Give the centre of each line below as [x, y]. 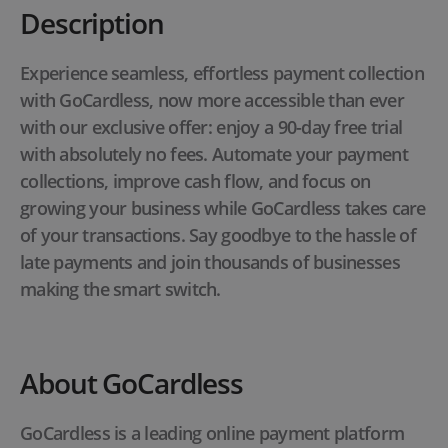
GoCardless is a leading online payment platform [212, 433]
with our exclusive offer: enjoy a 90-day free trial [211, 127]
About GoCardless [132, 383]
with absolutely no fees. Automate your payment [214, 154]
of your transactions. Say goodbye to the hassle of [218, 235]
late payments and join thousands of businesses [210, 262]
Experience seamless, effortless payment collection [222, 73]
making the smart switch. [120, 289]
